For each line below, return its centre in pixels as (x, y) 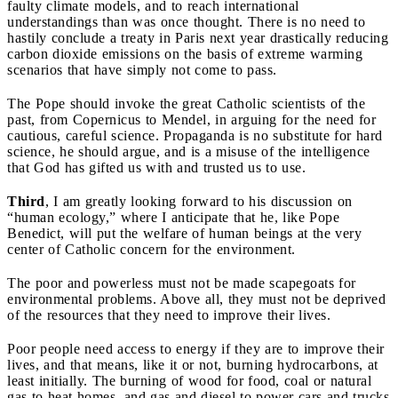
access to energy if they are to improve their (251, 348)
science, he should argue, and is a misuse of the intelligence (189, 151)
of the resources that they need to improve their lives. (169, 314)
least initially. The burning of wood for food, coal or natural (189, 380)
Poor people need (62, 348)
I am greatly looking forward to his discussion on (201, 201)
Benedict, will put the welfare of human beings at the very (184, 233)
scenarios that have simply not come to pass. (142, 69)
